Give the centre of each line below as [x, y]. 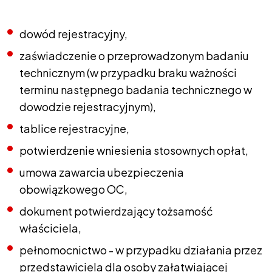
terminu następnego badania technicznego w [136, 90]
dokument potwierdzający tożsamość [116, 211]
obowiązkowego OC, [73, 189]
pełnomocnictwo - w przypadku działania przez [141, 250]
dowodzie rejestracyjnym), [88, 107]
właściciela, [50, 228]
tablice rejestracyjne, [74, 128]
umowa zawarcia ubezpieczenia [102, 172]
